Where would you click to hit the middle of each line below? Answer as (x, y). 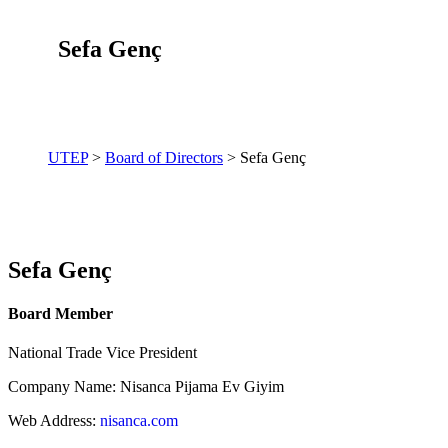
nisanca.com (139, 421)
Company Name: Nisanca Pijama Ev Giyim (146, 387)
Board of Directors (164, 157)
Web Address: (54, 421)
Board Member (60, 313)
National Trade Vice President (102, 353)
